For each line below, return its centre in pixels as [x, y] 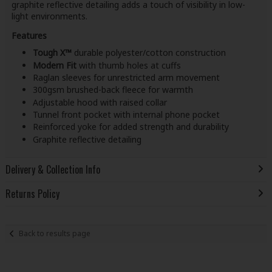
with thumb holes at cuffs [128, 65]
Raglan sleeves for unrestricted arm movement [126, 77]
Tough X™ [52, 53]
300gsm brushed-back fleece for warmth [113, 90]
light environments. [49, 16]
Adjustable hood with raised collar [100, 102]
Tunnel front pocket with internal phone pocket [126, 115]
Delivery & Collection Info [53, 169]
